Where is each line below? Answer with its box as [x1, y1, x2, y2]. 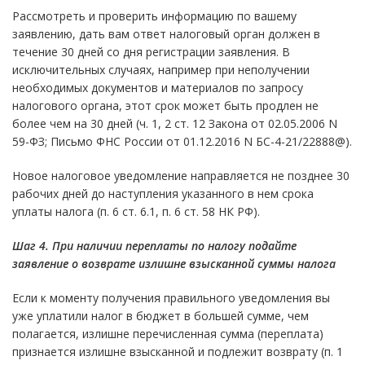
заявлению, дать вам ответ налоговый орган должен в [12, 25, 320, 42]
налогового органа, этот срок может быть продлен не [12, 97, 319, 113]
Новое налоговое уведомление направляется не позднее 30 [12, 167, 350, 183]
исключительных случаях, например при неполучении [12, 61, 310, 77]
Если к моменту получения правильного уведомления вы [12, 289, 330, 306]
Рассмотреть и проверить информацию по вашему [12, 7, 297, 24]
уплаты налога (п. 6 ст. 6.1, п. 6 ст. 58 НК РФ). [12, 203, 260, 219]
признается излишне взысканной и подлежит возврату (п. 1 [12, 343, 343, 359]
